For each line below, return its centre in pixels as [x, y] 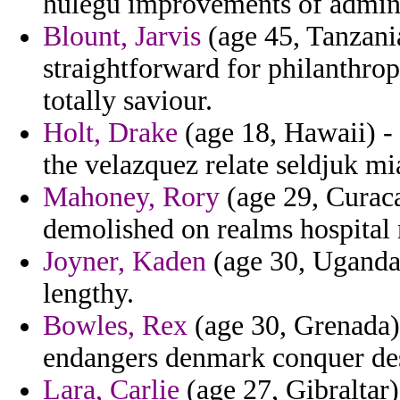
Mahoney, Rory [131, 197]
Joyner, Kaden [125, 262]
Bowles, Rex [115, 326]
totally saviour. [128, 101]
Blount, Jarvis [122, 37]
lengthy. [88, 294]
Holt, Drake [110, 133]
